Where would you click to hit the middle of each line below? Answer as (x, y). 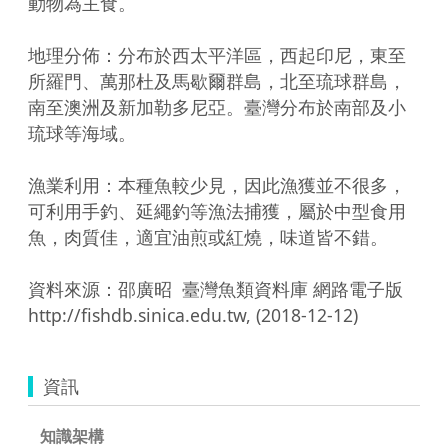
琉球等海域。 (82, 132)
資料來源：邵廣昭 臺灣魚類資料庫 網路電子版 (215, 288)
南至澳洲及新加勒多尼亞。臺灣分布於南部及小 (217, 106)
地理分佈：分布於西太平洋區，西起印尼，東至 (217, 54)
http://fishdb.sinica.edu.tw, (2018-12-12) (193, 314)
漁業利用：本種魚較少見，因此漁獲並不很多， (217, 184)
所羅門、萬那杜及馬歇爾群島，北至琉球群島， (217, 80)
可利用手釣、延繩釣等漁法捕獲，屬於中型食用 (217, 210)
